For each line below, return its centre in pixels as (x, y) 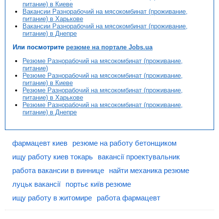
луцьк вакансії (36, 184)
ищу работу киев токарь (53, 157)
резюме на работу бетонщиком (124, 143)
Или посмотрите (39, 47)
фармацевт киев (40, 143)
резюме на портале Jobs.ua (109, 47)
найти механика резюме (149, 171)
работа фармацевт (129, 198)
